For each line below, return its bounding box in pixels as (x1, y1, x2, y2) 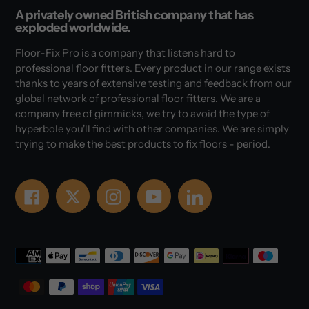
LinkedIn (202, 188, 246, 202)
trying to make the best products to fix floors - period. (15, 137, 270, 151)
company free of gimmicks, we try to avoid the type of (15, 107, 270, 121)
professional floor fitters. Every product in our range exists (15, 61, 290, 75)
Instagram (121, 188, 175, 202)
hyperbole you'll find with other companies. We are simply (15, 122, 289, 136)
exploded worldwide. (15, 19, 130, 35)
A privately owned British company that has (15, 7, 253, 23)
